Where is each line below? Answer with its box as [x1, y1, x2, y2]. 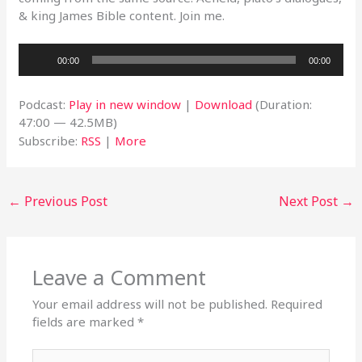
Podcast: [19, 95, 69, 112]
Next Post [278, 192, 341, 210]
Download [195, 95, 253, 112]
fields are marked [32, 314, 138, 330]
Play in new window [69, 95, 182, 112]
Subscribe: [19, 132, 82, 149]
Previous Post [21, 192, 108, 210]
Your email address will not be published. [32, 296, 268, 313]
